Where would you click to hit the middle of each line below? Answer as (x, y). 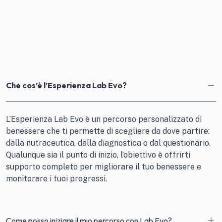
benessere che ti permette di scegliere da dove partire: (108, 131)
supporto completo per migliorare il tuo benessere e (104, 167)
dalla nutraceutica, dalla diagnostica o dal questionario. (108, 143)
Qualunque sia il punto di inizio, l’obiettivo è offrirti (98, 155)
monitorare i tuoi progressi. (56, 179)
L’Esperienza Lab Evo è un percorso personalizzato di (104, 119)
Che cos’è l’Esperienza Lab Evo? (66, 85)
